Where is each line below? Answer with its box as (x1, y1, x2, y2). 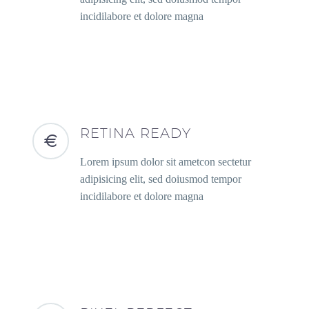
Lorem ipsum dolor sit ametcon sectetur (80, 155, 252, 168)
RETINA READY (80, 124, 192, 141)
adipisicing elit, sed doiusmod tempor (80, 172, 242, 185)
